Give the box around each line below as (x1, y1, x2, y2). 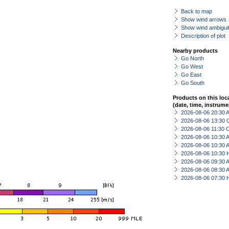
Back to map (181, 8, 212, 14)
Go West (181, 63, 203, 70)
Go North (181, 55, 204, 61)
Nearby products (173, 48, 218, 54)
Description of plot (181, 33, 225, 39)
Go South (181, 80, 204, 86)
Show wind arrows (181, 16, 226, 22)
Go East (181, 72, 201, 78)
